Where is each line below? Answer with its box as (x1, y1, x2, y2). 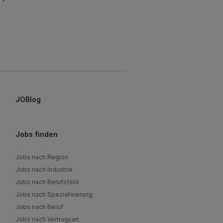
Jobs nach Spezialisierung (15, 191, 93, 198)
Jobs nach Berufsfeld (15, 178, 79, 186)
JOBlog (15, 95, 41, 104)
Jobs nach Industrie (15, 166, 73, 173)
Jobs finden (15, 130, 58, 138)
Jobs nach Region (15, 153, 68, 161)
